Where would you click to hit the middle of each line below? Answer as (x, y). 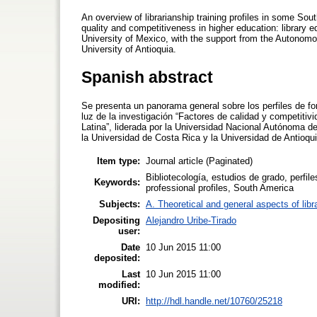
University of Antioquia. (129, 49)
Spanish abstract (147, 77)
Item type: (119, 161)
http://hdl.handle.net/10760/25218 (214, 301)
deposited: (117, 258)
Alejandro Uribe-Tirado (191, 220)
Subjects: (120, 204)
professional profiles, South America (220, 188)
